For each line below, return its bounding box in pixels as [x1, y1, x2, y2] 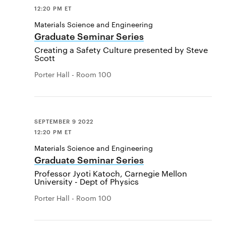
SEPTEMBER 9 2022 [34, 117, 93, 125]
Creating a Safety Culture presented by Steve [34, 44, 208, 55]
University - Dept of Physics [34, 176, 139, 187]
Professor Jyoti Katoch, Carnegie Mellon [34, 168, 187, 179]
